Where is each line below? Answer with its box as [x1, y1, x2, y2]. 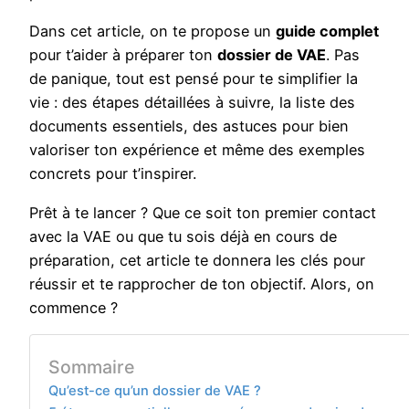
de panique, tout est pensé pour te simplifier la [29, 69, 358, 89]
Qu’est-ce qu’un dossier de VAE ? [48, 382, 261, 399]
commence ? [29, 298, 118, 317]
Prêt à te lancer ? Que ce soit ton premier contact [29, 203, 376, 222]
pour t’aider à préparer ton [29, 46, 217, 65]
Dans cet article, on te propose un [29, 22, 276, 41]
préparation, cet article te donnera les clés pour [29, 250, 365, 269]
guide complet [276, 22, 379, 41]
